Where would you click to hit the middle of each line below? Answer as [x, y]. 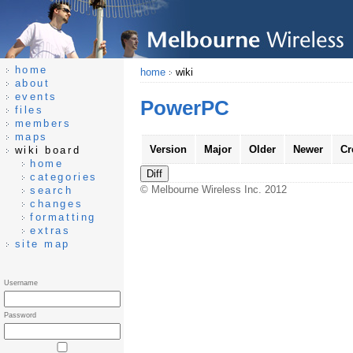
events [36, 97]
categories [64, 177]
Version [168, 150]
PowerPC [184, 108]
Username [21, 283]
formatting [63, 217]
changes [57, 204]
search [52, 190]
